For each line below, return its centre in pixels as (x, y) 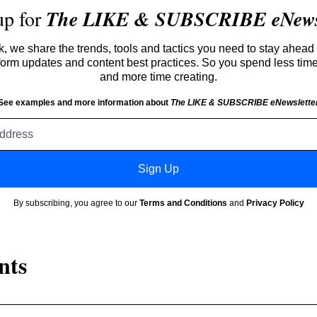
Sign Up (158, 168)
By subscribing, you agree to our (76, 203)
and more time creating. (158, 76)
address (178, 138)
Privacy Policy (275, 203)
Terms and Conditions (183, 203)
